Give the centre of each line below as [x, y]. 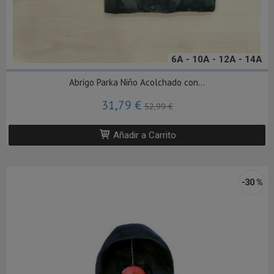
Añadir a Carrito [143, 135]
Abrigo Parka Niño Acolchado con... [137, 83]
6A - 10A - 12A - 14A [217, 60]
